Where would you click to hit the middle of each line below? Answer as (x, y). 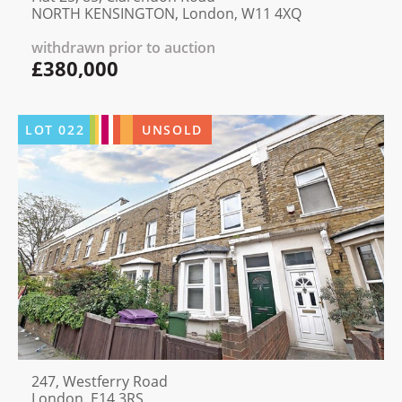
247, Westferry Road (100, 382)
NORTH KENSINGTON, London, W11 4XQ (166, 13)
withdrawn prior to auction (123, 47)
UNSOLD (172, 129)
